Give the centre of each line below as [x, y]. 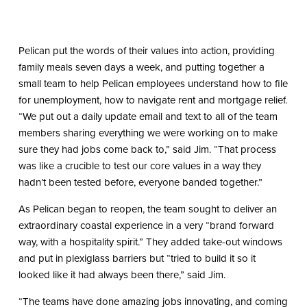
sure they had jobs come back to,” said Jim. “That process [147, 150]
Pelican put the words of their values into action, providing [146, 51]
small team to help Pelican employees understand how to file [153, 84]
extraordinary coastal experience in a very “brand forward [146, 226]
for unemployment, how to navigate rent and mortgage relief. [152, 100]
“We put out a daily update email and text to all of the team [148, 117]
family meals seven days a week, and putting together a [141, 67]
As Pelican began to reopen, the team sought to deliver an [147, 209]
